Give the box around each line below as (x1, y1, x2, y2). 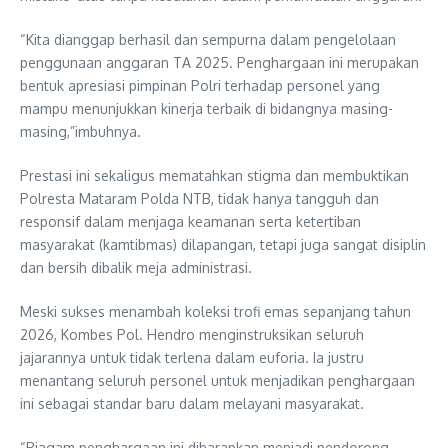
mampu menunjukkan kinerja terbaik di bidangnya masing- (20, 99, 393, 117)
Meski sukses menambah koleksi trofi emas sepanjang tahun (20, 302, 411, 320)
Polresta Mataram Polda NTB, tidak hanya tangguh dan (20, 189, 379, 207)
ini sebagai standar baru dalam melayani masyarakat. (20, 394, 364, 412)
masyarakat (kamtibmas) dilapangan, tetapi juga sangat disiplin (20, 235, 426, 253)
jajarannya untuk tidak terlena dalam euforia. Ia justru (20, 348, 364, 366)
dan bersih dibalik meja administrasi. (20, 258, 252, 276)
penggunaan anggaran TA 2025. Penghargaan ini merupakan (20, 53, 419, 71)
